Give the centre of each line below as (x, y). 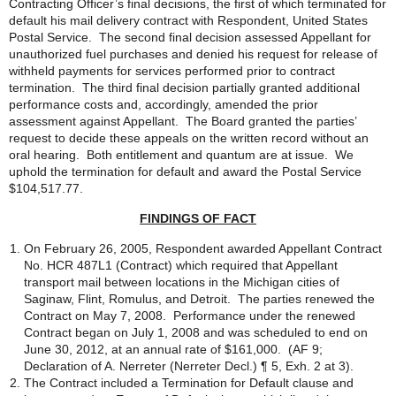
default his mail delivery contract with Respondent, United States (188, 20)
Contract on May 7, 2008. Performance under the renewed (190, 316)
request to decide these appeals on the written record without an (189, 138)
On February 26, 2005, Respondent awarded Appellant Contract (203, 248)
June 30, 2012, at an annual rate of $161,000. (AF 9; (173, 349)
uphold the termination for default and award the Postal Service (185, 171)
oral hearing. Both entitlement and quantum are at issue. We (181, 155)
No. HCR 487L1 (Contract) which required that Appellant (181, 265)
